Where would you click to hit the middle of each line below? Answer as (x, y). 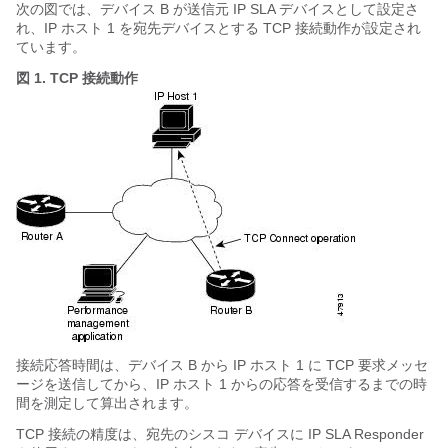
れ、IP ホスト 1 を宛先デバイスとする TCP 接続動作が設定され (218, 28)
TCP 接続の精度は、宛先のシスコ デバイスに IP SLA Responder (220, 434)
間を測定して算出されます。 (107, 403)
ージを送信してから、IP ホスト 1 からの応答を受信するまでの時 (221, 384)
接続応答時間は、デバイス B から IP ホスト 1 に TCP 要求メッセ (222, 365)
